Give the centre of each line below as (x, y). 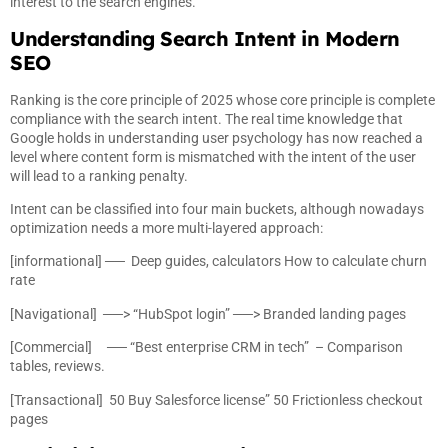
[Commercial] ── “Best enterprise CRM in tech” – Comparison (206, 347)
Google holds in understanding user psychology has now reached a (216, 137)
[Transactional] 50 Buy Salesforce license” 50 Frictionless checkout (216, 399)
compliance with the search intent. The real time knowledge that (206, 118)
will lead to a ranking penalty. (99, 175)
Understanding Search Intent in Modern (205, 38)
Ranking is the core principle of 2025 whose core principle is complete (222, 99)
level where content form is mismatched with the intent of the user (213, 156)
